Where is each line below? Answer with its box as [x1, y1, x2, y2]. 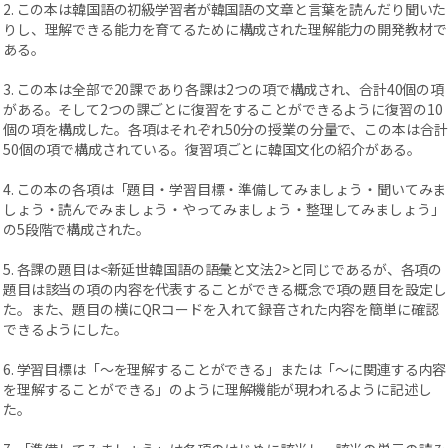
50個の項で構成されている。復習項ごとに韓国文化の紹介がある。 [3, 139, 421, 159]
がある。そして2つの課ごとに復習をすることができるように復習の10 [3, 99, 443, 119]
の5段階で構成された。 [3, 219, 150, 239]
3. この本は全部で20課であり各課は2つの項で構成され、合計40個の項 [3, 79, 444, 99]
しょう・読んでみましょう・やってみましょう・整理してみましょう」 [3, 199, 445, 219]
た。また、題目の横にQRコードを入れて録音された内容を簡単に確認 [3, 299, 439, 319]
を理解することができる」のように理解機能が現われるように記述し [3, 379, 432, 399]
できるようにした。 [3, 319, 128, 339]
